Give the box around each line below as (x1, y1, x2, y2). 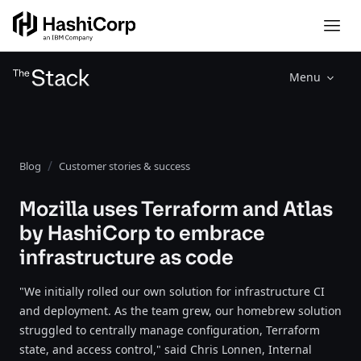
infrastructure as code (19, 243, 234, 271)
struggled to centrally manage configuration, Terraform (19, 322, 320, 338)
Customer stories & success (59, 159, 190, 173)
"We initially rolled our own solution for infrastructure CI (19, 284, 325, 299)
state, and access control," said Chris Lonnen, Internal (19, 342, 312, 357)
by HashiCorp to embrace (19, 219, 265, 247)
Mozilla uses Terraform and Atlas (19, 195, 333, 222)
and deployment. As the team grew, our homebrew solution (19, 303, 342, 318)
